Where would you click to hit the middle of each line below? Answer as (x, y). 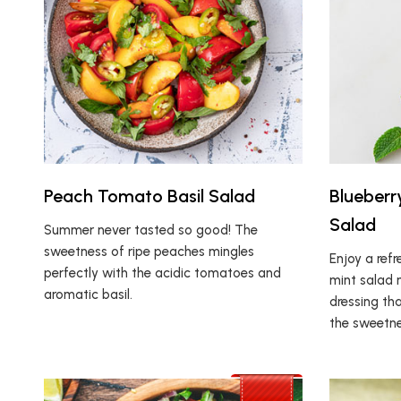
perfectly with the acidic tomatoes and (162, 273)
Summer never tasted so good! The (150, 230)
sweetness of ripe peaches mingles (149, 252)
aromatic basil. (88, 295)
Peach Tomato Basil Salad (149, 196)
